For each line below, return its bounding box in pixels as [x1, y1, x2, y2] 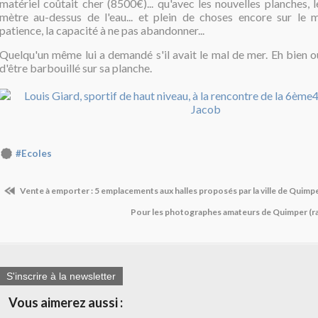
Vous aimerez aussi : [9, 295, 123, 311]
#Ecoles [16, 148, 52, 160]
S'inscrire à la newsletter [6, 270, 116, 283]
